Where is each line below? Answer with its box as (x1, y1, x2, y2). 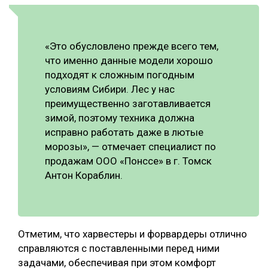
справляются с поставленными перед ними (18, 242, 220, 255)
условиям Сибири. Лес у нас (45, 83, 175, 96)
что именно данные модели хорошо (45, 54, 213, 67)
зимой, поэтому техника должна (45, 112, 194, 124)
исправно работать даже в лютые (45, 126, 203, 139)
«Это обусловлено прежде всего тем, (45, 40, 218, 53)
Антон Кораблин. (45, 169, 123, 182)
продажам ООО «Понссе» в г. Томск (45, 155, 212, 167)
